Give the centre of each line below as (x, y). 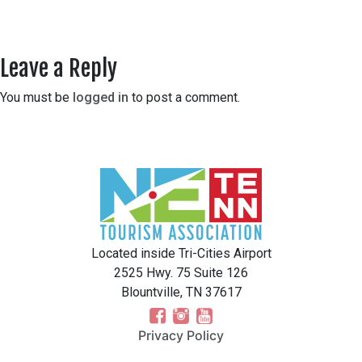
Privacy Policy (181, 336)
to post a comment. (184, 98)
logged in (101, 98)
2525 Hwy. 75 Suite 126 (181, 273)
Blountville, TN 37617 (181, 293)
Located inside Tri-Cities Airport (181, 254)
